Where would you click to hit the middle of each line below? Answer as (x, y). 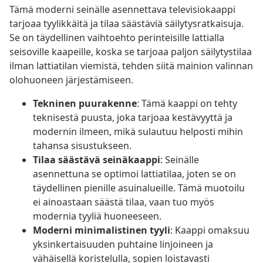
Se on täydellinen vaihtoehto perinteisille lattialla (117, 38)
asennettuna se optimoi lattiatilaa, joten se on (134, 174)
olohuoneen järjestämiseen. (71, 80)
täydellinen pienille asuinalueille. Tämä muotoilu (139, 188)
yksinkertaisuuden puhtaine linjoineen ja (123, 245)
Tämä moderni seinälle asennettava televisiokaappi (122, 10)
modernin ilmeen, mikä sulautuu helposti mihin (138, 132)
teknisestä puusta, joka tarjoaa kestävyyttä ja (133, 118)
